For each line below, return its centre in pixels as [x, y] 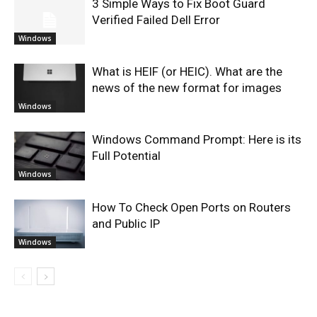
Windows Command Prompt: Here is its [197, 140]
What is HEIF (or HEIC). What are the [187, 72]
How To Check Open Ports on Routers [191, 208]
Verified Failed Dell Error [156, 20]
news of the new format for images [187, 88]
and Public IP [126, 224]
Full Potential [126, 156]
